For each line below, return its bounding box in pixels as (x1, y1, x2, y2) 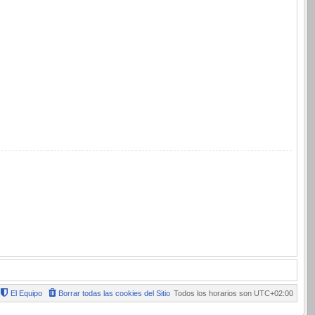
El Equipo (11, 289, 42, 297)
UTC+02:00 (254, 289, 293, 297)
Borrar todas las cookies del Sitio (58, 289, 170, 297)
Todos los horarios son (174, 289, 254, 297)
